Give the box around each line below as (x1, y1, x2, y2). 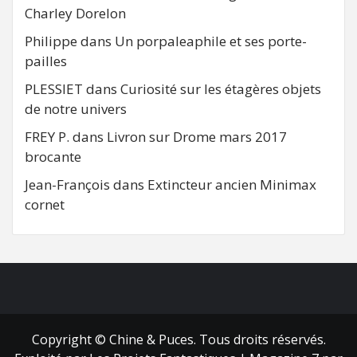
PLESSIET (25, 79, 83, 98)
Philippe (25, 31, 77, 50)
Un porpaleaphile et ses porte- (115, 31, 307, 50)
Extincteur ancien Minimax (147, 175, 316, 194)
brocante (25, 147, 81, 166)
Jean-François (25, 175, 110, 194)
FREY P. (25, 127, 69, 146)
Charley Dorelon (25, 3, 126, 22)
